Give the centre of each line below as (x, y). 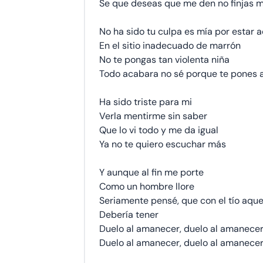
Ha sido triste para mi (146, 102)
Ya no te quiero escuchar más (163, 144)
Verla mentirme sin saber (153, 116)
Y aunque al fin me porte (151, 172)
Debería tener (129, 215)
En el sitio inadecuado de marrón (170, 45)
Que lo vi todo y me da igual (159, 130)
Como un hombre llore (147, 186)
